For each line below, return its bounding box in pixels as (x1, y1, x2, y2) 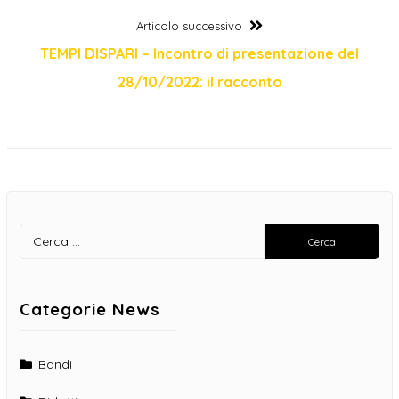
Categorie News (20, 297, 160, 320)
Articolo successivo (135, 18, 242, 33)
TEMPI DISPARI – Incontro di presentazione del (40, 44, 359, 62)
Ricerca (263, 226, 308, 243)
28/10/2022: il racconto (117, 72, 282, 91)
